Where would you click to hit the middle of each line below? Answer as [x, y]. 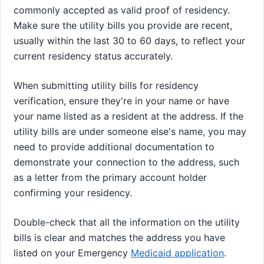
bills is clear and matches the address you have [119, 237]
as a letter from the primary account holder [110, 177]
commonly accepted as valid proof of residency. [122, 10]
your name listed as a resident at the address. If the [128, 116]
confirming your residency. [73, 192]
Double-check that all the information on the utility [127, 222]
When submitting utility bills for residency [106, 85]
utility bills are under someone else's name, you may [130, 131]
